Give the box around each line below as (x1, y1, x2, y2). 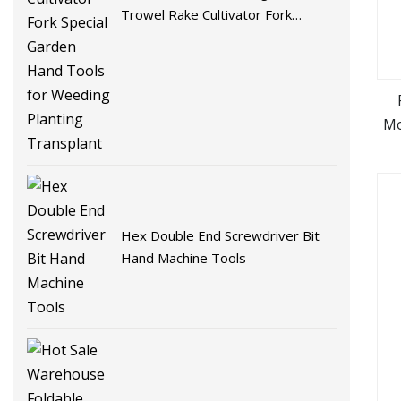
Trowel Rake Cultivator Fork (121, 4, 293, 23)
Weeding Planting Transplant (121, 49, 299, 68)
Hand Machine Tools (121, 248, 247, 267)
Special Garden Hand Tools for (121, 27, 310, 46)
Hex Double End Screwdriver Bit (121, 226, 320, 244)
